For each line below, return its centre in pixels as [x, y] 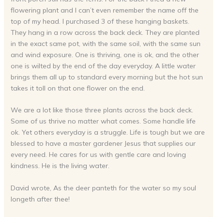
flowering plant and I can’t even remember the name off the [104, 10]
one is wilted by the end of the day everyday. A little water [103, 66]
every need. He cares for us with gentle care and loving [98, 155]
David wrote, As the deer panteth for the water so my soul [103, 188]
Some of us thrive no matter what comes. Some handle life [103, 121]
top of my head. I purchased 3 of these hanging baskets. [100, 21]
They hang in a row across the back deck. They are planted [105, 32]
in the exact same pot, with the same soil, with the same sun [105, 44]
